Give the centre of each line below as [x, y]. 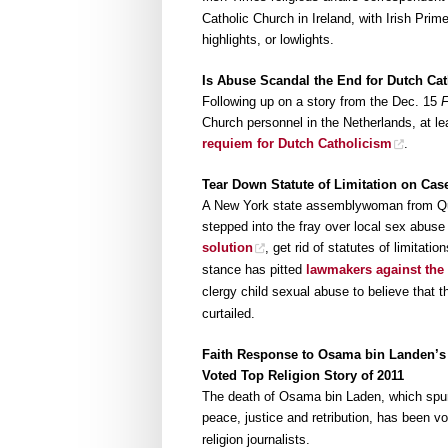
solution [227, 248]
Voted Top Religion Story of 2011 [303, 375]
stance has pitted [254, 270]
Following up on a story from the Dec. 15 [321, 101]
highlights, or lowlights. [268, 40]
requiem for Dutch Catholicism [297, 143]
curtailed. [228, 314]
